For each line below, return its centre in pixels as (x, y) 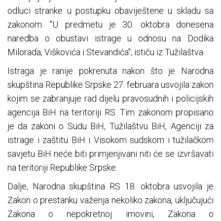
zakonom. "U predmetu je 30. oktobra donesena (110, 25)
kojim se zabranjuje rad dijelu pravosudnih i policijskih (110, 99)
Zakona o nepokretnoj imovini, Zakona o (110, 214)
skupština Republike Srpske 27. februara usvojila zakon (110, 85)
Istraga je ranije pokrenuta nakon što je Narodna (110, 71)
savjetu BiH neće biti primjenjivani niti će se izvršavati (110, 154)
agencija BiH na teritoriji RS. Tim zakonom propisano (110, 112)
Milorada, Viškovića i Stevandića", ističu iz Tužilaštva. (106, 52)
